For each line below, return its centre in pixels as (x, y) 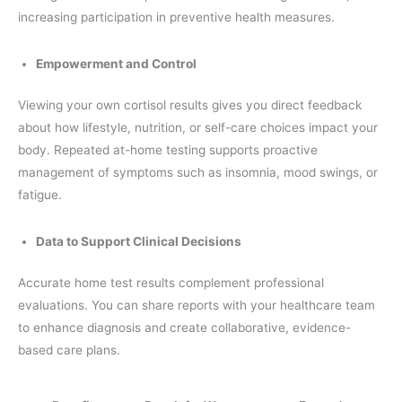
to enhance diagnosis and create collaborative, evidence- (184, 327)
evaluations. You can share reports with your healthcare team (197, 305)
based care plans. (69, 350)
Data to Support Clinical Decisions (139, 242)
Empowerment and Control (116, 64)
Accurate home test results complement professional (171, 282)
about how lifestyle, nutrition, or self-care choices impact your (198, 127)
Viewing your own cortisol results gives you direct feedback (190, 105)
